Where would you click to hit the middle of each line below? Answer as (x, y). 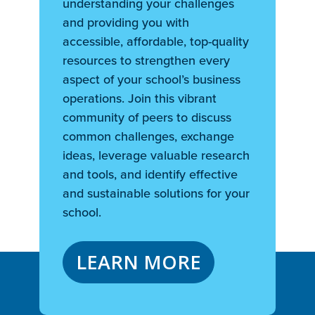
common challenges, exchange (149, 136)
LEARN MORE (139, 262)
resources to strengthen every (147, 60)
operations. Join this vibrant (140, 98)
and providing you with (126, 22)
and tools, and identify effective (150, 174)
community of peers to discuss (147, 117)
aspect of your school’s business (152, 79)
